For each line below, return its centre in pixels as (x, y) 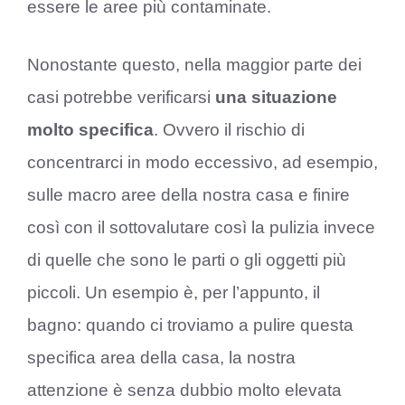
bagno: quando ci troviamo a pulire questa (190, 325)
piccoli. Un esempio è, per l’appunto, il (174, 293)
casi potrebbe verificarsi (121, 98)
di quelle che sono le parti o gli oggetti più (187, 260)
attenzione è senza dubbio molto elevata (184, 391)
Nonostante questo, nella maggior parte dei (194, 65)
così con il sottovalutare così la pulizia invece (201, 228)
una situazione (276, 98)
